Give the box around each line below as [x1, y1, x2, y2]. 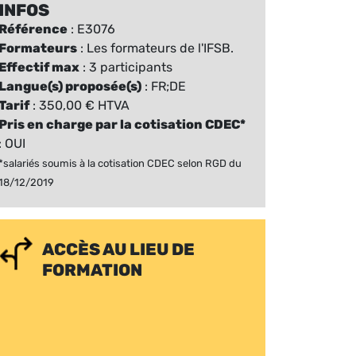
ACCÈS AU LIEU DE [42, 240, 195, 260]
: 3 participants [79, 60, 172, 75]
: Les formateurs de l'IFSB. [77, 41, 234, 56]
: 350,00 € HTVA [29, 98, 130, 114]
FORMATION [42, 261, 142, 281]
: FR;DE [141, 79, 186, 95]
